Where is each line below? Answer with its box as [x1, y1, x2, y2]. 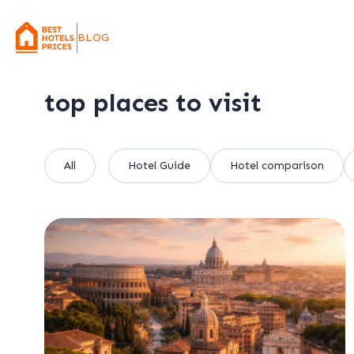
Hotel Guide [128, 159, 190, 172]
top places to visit [44, 88, 262, 118]
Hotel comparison [230, 159, 324, 172]
